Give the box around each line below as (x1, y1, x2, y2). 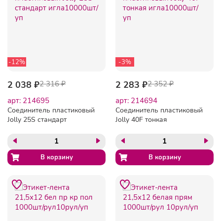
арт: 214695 (7, 95, 49, 106)
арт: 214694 (115, 95, 157, 106)
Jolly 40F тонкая (115, 114, 167, 124)
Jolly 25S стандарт (7, 114, 67, 124)
